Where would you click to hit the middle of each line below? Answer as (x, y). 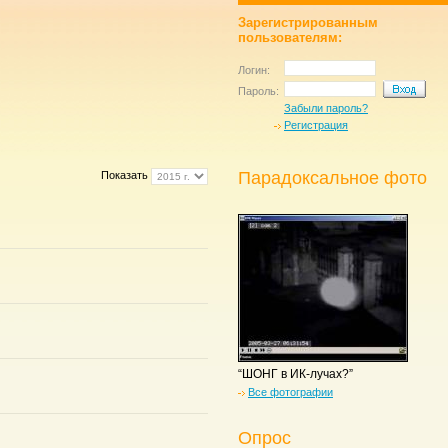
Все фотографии (290, 392)
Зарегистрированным (308, 22)
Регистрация (316, 125)
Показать (126, 175)
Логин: (254, 70)
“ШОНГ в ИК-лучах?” (295, 374)
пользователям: (290, 37)
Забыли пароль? (326, 108)
